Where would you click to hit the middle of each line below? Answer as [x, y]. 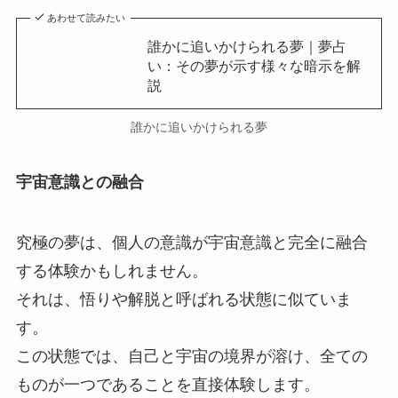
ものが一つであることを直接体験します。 [167, 385]
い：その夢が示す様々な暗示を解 [254, 65]
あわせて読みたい [87, 17]
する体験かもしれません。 [111, 271]
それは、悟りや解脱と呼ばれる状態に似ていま [183, 300]
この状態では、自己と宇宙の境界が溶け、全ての [191, 357]
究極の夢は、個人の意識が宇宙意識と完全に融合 [191, 243]
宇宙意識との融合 [80, 183]
